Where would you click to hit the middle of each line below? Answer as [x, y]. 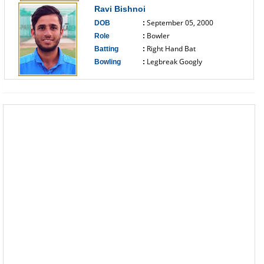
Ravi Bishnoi [120, 9]
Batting [106, 49]
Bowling [108, 62]
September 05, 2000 [180, 23]
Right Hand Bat [171, 49]
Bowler [158, 36]
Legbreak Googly [174, 62]
